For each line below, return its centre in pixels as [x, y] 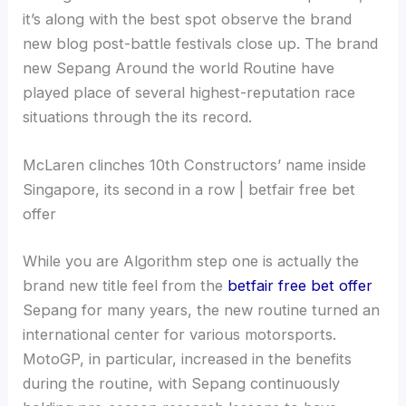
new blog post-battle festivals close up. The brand [201, 43]
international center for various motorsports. [180, 334]
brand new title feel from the [126, 285]
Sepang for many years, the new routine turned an [202, 309]
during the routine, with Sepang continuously [182, 383]
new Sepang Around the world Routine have [179, 68]
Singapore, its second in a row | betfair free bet [189, 189]
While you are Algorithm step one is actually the [191, 261]
